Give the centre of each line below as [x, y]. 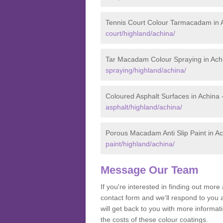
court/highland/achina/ [140, 33]
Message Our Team [150, 170]
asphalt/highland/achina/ [144, 107]
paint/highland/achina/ [140, 144]
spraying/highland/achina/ [146, 70]
